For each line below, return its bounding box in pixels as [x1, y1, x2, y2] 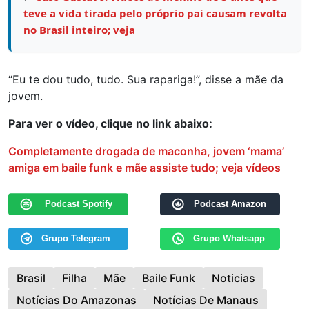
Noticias [212, 270, 255, 285]
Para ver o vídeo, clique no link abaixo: [8, 116, 212, 130]
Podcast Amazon [193, 199, 266, 210]
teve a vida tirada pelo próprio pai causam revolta [23, 6, 287, 20]
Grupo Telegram [41, 233, 111, 244]
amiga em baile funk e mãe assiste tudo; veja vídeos [8, 160, 281, 175]
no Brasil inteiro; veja [23, 22, 135, 37]
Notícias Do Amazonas [17, 292, 137, 307]
